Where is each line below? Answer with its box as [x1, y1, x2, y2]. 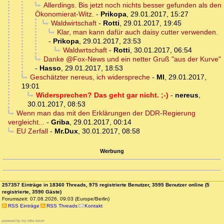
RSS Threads [46, 203, 77, 209]
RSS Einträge [7, 203, 39, 209]
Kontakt [84, 203, 103, 209]
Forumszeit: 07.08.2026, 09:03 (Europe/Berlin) [2, 196, 109, 202]
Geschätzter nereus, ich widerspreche [29, 73, 150, 81]
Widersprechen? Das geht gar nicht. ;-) [35, 91, 168, 99]
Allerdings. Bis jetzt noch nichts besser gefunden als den [43, 1, 221, 9]
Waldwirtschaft [50, 19, 96, 27]
